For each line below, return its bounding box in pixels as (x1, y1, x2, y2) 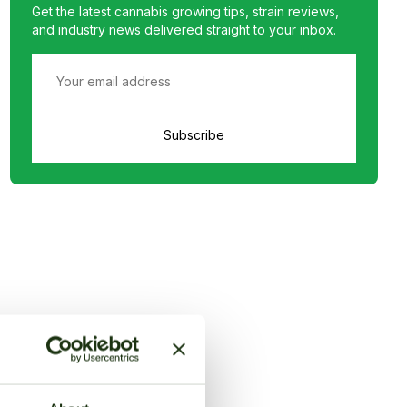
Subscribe (163, 127, 224, 143)
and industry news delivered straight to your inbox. (31, 22, 336, 37)
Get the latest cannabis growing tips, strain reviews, (31, 4, 339, 19)
